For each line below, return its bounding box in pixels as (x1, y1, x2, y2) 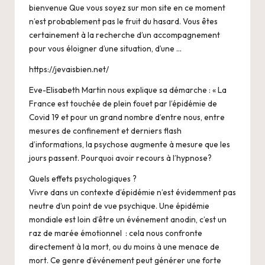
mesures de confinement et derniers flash (29, 125, 182, 136)
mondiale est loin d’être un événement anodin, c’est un (29, 214, 227, 225)
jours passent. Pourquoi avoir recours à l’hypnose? (29, 152, 212, 163)
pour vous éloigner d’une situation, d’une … (29, 43, 182, 54)
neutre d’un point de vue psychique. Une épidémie (29, 200, 209, 211)
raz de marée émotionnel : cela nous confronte (29, 227, 202, 238)
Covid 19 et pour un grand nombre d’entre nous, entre (29, 111, 225, 122)
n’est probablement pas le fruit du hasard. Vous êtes (29, 15, 218, 27)
